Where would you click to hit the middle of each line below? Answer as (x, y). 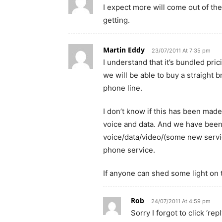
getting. (116, 20)
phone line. (123, 88)
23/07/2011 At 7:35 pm (181, 50)
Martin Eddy (124, 50)
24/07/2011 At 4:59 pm (181, 201)
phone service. (129, 150)
